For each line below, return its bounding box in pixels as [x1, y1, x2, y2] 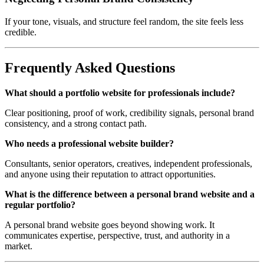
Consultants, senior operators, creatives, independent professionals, [5, 158, 252, 169]
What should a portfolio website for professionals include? [5, 87, 235, 98]
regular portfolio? [5, 199, 75, 210]
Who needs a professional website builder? [5, 138, 174, 148]
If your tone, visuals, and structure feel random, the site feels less [5, 16, 243, 27]
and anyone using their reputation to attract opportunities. [5, 169, 216, 179]
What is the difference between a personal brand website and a [5, 189, 255, 199]
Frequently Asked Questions [5, 60, 175, 75]
